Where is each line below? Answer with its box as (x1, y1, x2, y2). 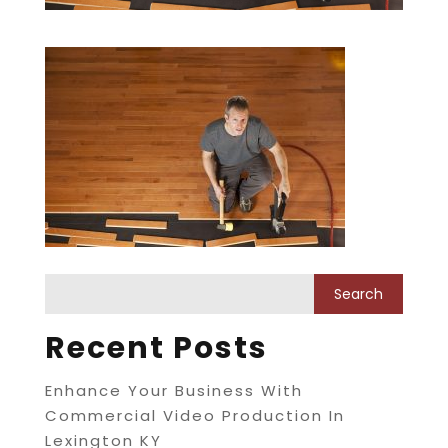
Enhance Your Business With (44, 380, 303, 402)
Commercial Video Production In (44, 405, 345, 427)
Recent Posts (44, 327, 268, 370)
